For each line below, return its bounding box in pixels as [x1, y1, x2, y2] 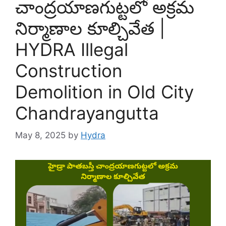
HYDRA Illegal [15, 38, 128, 60]
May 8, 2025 [15, 130, 66, 141]
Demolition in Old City [15, 81, 194, 102]
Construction [15, 60, 122, 81]
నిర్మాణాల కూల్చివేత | [15, 17, 165, 39]
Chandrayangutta [15, 102, 159, 124]
